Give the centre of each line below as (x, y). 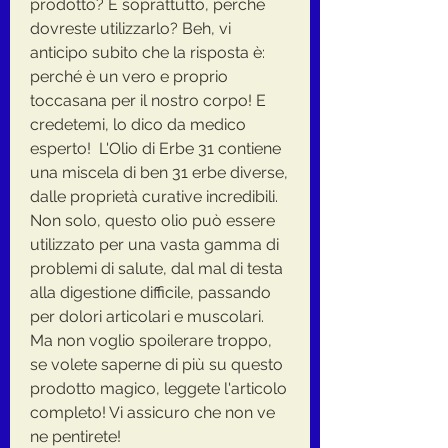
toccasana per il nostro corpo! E (148, 100)
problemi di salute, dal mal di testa (156, 268)
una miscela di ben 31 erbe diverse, (159, 172)
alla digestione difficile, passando (150, 292)
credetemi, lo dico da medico (138, 124)
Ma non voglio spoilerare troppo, (151, 340)
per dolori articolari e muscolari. (147, 316)
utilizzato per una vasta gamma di (154, 244)
